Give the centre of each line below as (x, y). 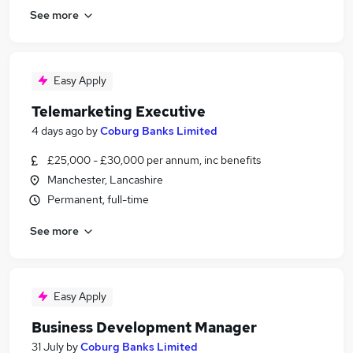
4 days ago (58, 131)
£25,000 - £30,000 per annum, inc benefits (154, 160)
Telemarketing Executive (119, 111)
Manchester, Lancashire (105, 180)
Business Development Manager (144, 327)
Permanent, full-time (98, 199)
